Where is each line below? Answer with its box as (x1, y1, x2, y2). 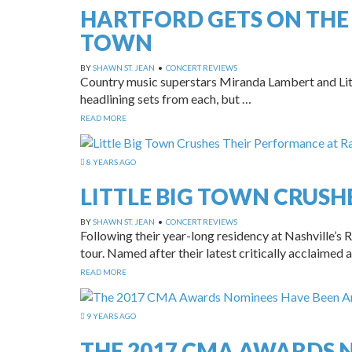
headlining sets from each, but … (80, 90, 251, 106)
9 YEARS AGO (85, 310, 136, 321)
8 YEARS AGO (85, 156, 136, 167)
